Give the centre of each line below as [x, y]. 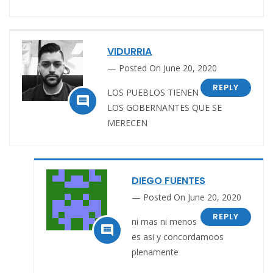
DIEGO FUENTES [168, 180]
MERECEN [127, 122]
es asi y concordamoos [178, 236]
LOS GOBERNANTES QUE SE [165, 107]
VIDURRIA [129, 51]
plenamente [155, 252]
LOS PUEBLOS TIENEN [153, 92]
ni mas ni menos [164, 221]
